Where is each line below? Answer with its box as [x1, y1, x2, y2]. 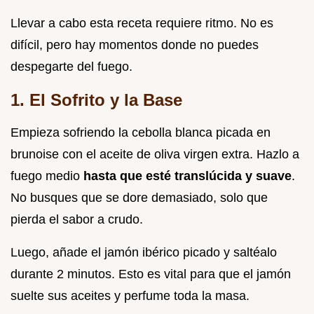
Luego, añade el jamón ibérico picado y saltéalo [11, 245, 277, 259]
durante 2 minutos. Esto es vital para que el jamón [11, 266, 291, 281]
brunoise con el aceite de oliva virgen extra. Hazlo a [11, 146, 299, 161]
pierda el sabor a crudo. [11, 212, 143, 226]
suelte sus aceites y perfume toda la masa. [11, 288, 250, 303]
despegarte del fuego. [11, 59, 132, 74]
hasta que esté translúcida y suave [83, 168, 292, 183]
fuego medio [11, 168, 83, 183]
